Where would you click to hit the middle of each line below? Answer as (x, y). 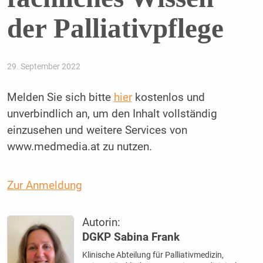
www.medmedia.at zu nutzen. (79, 146)
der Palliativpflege (115, 28)
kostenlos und (168, 97)
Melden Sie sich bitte (60, 97)
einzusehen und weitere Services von (97, 130)
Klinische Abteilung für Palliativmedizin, (153, 255)
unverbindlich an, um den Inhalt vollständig (112, 114)
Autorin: (102, 223)
